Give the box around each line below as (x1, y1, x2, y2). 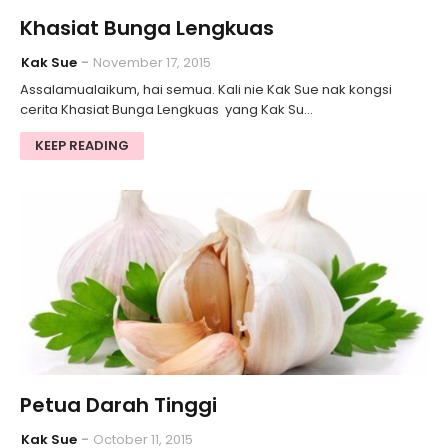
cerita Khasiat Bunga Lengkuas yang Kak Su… (20, 100, 313, 120)
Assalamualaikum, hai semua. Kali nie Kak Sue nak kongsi (20, 80, 392, 100)
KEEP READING (35, 136, 129, 156)
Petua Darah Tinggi (20, 391, 217, 420)
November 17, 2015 (93, 53, 211, 73)
